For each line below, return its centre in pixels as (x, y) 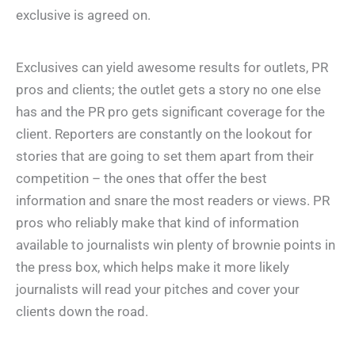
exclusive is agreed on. (85, 15)
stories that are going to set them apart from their (165, 157)
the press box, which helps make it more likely (153, 267)
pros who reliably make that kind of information (157, 223)
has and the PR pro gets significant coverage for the (170, 112)
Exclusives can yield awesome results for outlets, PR (172, 68)
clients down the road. (82, 312)
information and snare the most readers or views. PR (173, 201)
